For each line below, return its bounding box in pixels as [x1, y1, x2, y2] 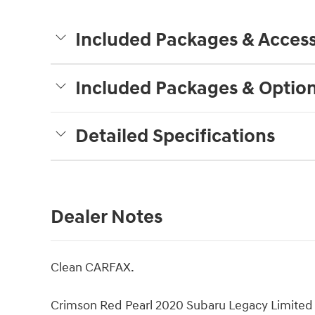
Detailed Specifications [75, 124, 275, 149]
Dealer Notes [51, 205, 162, 230]
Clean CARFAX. [51, 259, 134, 276]
